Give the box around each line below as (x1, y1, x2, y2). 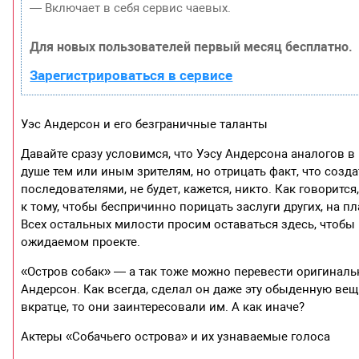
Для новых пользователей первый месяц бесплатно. (30, 38, 353, 54)
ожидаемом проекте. (21, 234, 141, 249)
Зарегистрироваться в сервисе (30, 67, 233, 83)
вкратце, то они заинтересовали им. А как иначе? (21, 299, 305, 314)
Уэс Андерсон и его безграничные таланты (21, 116, 268, 131)
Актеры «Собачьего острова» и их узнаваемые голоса (21, 329, 331, 344)
